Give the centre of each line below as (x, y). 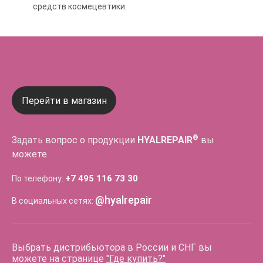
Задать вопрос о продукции (75, 140)
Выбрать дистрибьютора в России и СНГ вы (112, 247)
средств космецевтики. (80, 6)
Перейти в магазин (64, 100)
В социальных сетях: (53, 201)
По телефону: (38, 178)
